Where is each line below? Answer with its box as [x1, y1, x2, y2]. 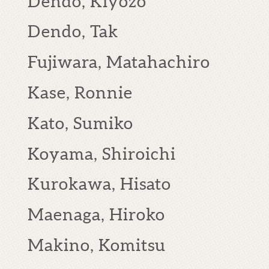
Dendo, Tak [28, 22, 118, 41]
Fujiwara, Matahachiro [28, 52, 210, 72]
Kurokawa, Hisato [28, 174, 171, 194]
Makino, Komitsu [28, 235, 166, 255]
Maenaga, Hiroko [28, 205, 165, 225]
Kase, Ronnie [28, 82, 133, 102]
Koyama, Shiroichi [28, 144, 176, 163]
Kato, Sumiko [28, 113, 133, 133]
